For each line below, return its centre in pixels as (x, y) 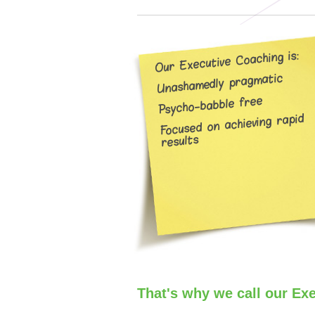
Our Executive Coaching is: (229, 62)
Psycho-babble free (211, 106)
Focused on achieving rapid (232, 126)
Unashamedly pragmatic (220, 84)
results (180, 142)
